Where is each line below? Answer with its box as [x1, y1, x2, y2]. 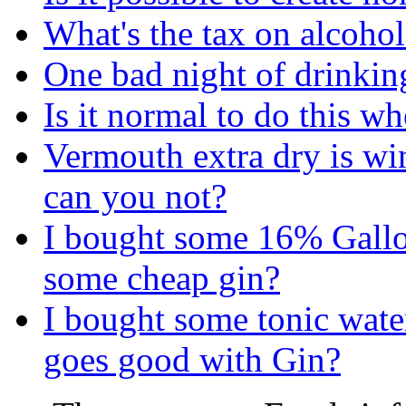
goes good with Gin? [43, 339, 341, 379]
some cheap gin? [43, 257, 280, 297]
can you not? [43, 176, 227, 216]
